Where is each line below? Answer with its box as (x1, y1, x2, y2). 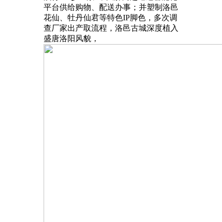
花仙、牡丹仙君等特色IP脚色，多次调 (44, 13, 177, 22)
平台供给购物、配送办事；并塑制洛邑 (44, 2, 178, 11)
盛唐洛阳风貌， (44, 34, 99, 43)
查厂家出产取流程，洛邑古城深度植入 (44, 23, 178, 32)
